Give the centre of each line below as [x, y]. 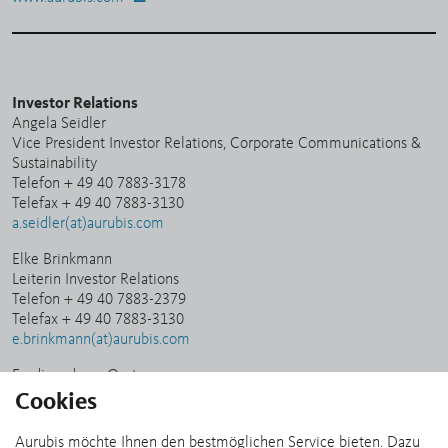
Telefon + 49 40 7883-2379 [99, 300]
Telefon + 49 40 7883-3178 [99, 184]
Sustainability [54, 164]
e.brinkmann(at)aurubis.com [103, 340]
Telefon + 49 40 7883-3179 [99, 416]
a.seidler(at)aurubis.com [90, 224]
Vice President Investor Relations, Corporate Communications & [216, 144]
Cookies [56, 403]
